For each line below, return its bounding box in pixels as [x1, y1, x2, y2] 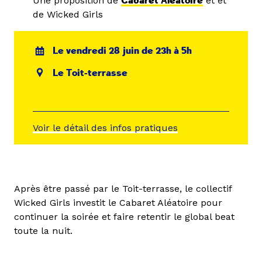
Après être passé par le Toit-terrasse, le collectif [14, 182, 232, 194]
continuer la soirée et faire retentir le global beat [14, 211, 235, 222]
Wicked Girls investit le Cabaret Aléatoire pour [14, 196, 222, 208]
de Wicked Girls [33, 9, 103, 20]
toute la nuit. [14, 225, 73, 236]
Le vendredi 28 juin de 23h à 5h [53, 45, 192, 57]
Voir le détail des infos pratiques [33, 122, 178, 133]
